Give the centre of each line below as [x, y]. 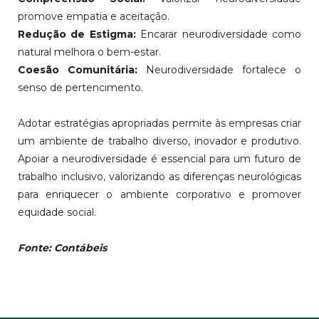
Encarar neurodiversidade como [219, 35]
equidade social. [57, 213]
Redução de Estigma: [77, 35]
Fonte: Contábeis [62, 248]
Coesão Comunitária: [78, 70]
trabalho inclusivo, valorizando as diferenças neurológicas [159, 177]
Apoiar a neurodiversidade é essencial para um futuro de [159, 159]
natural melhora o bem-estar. [89, 52]
